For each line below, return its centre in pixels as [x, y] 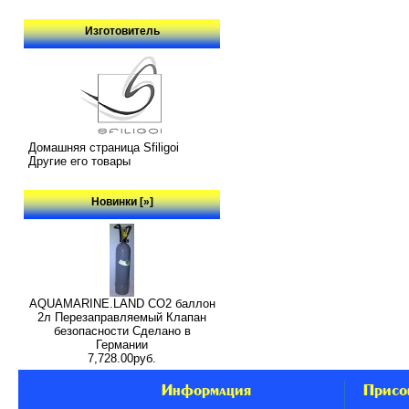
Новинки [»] [122, 201]
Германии [122, 344]
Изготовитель [122, 31]
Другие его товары [80, 162]
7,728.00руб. [122, 358]
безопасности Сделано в [122, 330]
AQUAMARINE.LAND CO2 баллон [122, 303]
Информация [206, 390]
